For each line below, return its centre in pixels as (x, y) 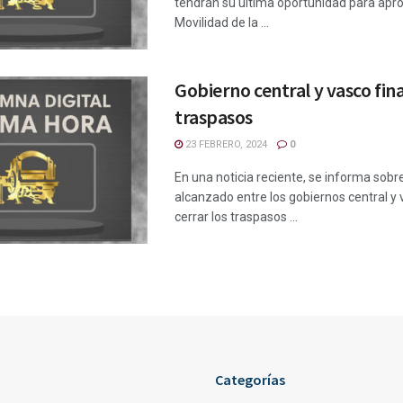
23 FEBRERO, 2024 (225, 145)
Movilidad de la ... (222, 23)
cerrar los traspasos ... (236, 217)
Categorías (250, 380)
